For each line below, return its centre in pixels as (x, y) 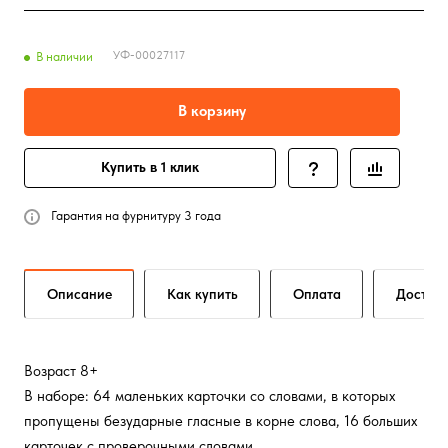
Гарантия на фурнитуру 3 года (136, 215)
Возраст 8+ (61, 371)
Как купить (202, 294)
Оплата (317, 294)
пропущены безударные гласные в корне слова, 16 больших (220, 421)
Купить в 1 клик (150, 167)
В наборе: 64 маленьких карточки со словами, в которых (209, 396)
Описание (79, 294)
